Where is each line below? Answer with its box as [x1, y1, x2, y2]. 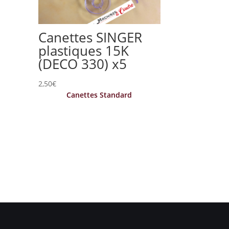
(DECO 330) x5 [38, 54, 127, 73]
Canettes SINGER [38, 28, 143, 47]
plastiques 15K [38, 41, 129, 60]
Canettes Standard [66, 89, 132, 100]
